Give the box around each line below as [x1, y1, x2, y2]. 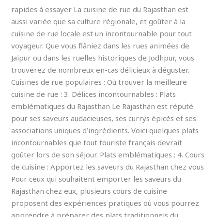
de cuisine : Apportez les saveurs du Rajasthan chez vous [11, 161, 204, 171]
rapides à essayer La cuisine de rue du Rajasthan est [11, 4, 189, 14]
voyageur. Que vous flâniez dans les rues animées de [11, 40, 190, 50]
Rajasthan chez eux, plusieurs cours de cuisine [11, 186, 168, 196]
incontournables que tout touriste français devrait [11, 137, 183, 147]
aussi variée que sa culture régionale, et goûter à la [11, 16, 186, 26]
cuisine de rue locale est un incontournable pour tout [11, 28, 192, 38]
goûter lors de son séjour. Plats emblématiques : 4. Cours [11, 149, 205, 159]
